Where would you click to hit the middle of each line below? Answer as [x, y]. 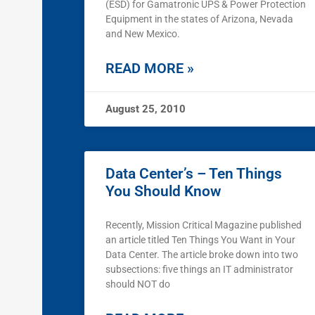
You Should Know [163, 192]
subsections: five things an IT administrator [199, 270]
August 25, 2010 [146, 109]
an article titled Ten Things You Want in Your [200, 240]
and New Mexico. [143, 34]
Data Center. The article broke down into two [202, 255]
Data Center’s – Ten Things [194, 174]
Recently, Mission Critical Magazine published [204, 225]
